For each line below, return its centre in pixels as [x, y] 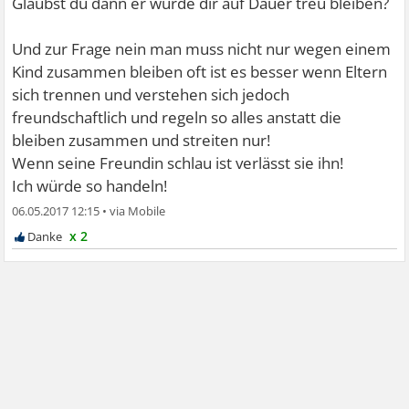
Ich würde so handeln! [90, 185]
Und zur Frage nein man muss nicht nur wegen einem [202, 48]
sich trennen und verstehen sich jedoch [151, 94]
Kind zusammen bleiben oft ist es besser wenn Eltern [200, 71]
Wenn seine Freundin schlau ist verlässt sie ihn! [178, 163]
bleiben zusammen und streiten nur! [142, 140]
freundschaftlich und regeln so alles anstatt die [177, 117]
